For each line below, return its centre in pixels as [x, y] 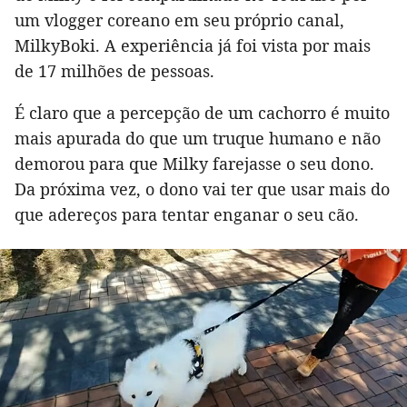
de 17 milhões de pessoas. [114, 70]
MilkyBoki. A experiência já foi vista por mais [193, 45]
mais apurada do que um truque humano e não [198, 138]
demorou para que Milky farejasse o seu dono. [194, 163]
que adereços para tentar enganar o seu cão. [187, 214]
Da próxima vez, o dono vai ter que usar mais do [202, 189]
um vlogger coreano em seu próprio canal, [179, 20]
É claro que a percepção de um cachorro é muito [202, 112]
